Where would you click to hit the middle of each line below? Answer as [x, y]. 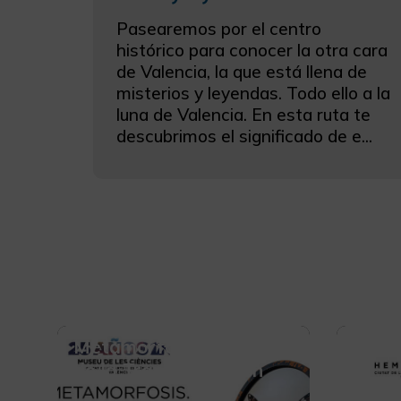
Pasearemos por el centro [219, 28]
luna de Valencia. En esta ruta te [244, 114]
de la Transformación [168, 369]
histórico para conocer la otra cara [252, 50]
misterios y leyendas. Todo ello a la [254, 93]
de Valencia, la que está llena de [242, 71]
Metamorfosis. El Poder [178, 346]
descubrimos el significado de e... [245, 136]
